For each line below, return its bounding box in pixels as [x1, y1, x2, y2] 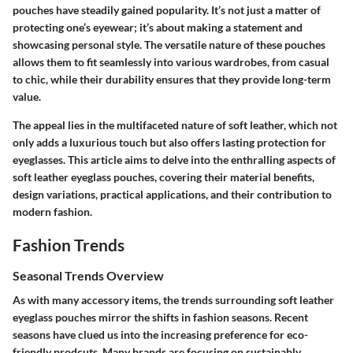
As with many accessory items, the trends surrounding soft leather [13, 293, 334, 307]
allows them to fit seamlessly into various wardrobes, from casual [13, 54, 329, 69]
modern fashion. [13, 204, 92, 218]
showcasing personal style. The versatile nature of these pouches [13, 37, 325, 51]
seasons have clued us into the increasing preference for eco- [13, 328, 308, 342]
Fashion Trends [13, 234, 124, 255]
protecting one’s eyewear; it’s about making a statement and [13, 20, 303, 34]
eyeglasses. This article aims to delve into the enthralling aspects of [13, 152, 336, 166]
